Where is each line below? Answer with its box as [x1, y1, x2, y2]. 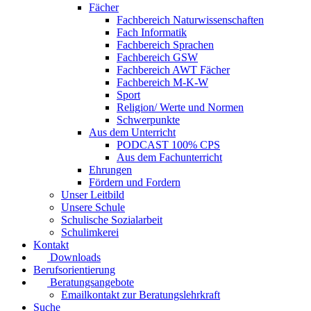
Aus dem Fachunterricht [117, 151, 222, 163]
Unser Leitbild [61, 188, 124, 201]
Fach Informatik [117, 26, 187, 38]
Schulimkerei [61, 226, 119, 238]
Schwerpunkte [117, 113, 180, 126]
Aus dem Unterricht [89, 126, 176, 138]
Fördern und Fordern [89, 176, 180, 188]
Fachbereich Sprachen [117, 38, 214, 51]
